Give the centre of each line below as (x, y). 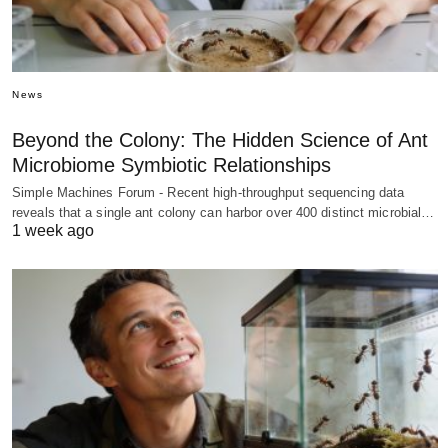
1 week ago (53, 230)
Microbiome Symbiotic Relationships (171, 164)
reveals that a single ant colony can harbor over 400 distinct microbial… (223, 212)
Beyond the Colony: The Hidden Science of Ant (220, 139)
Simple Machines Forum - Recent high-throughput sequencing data (208, 192)
